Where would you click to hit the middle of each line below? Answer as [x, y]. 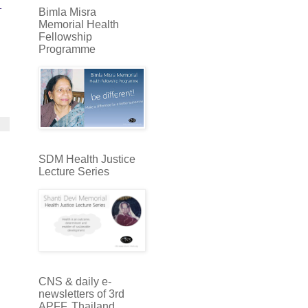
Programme [67, 49]
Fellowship [65, 36]
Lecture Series [74, 171]
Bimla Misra [67, 12]
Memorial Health [79, 24]
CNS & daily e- [75, 281]
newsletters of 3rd [81, 294]
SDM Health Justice [87, 159]
